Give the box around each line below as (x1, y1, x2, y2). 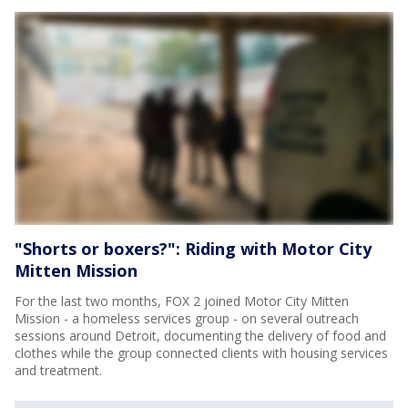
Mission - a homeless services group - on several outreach (15, 310, 359, 327)
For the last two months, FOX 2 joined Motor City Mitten (15, 292, 349, 310)
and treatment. (15, 362, 102, 379)
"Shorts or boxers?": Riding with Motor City (15, 238, 372, 260)
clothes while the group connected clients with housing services (15, 344, 388, 362)
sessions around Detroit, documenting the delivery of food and (15, 327, 386, 344)
